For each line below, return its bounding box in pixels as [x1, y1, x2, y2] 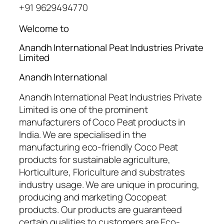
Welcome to [19, 21, 69, 35]
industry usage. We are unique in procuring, [19, 178, 199, 191]
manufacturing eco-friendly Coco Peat [19, 140, 178, 154]
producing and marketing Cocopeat [19, 190, 166, 204]
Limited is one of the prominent [19, 103, 148, 116]
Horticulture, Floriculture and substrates [19, 165, 185, 179]
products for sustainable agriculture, [19, 153, 171, 166]
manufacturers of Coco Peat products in [19, 115, 186, 129]
